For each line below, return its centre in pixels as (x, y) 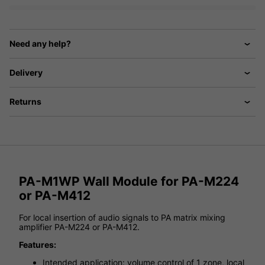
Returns (25, 101)
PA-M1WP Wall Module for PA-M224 (129, 181)
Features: (38, 245)
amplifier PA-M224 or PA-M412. (79, 227)
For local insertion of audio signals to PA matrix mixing (122, 218)
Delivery (26, 72)
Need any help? (40, 43)
